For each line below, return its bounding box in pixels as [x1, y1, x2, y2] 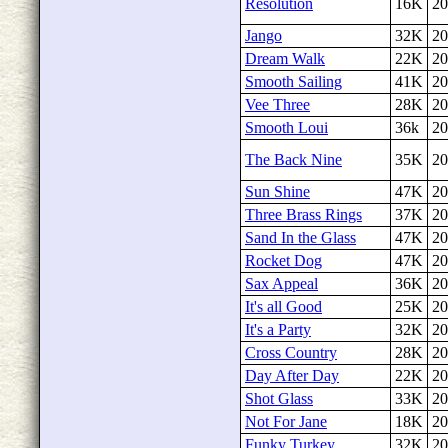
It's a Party [245, 321, 311, 338]
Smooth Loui [245, 119, 328, 136]
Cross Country [245, 344, 337, 361]
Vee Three [245, 96, 310, 113]
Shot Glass [245, 390, 313, 407]
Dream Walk [245, 50, 325, 67]
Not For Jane [245, 413, 327, 430]
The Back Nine [245, 151, 342, 168]
